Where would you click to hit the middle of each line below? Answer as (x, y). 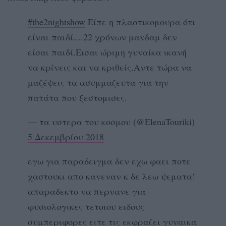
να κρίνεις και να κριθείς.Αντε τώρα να (110, 67)
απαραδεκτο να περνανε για (87, 191)
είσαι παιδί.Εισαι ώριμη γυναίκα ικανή (107, 52)
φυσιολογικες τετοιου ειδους (86, 206)
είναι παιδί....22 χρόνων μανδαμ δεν (102, 37)
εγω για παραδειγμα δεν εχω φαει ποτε (109, 161)
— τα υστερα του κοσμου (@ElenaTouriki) (111, 121)
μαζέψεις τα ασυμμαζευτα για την (98, 82)
